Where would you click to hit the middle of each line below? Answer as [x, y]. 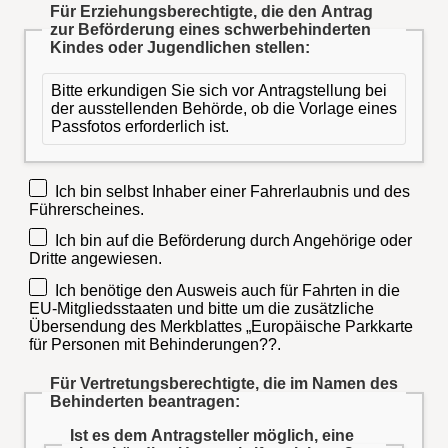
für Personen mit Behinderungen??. [154, 344]
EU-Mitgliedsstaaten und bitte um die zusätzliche [201, 308]
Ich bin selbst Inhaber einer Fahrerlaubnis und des [232, 191]
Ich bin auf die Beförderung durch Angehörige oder [233, 241]
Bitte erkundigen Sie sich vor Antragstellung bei [219, 91]
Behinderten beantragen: [145, 401]
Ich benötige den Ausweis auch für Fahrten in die [227, 290]
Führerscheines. [86, 209]
